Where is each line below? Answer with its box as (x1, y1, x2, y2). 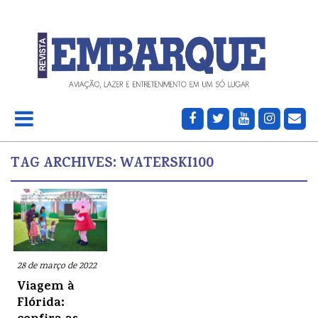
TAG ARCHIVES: (11, 152, 120, 176)
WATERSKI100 (120, 152, 214, 176)
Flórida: (17, 292, 65, 314)
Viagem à (17, 276, 75, 298)
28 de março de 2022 (17, 259, 97, 273)
